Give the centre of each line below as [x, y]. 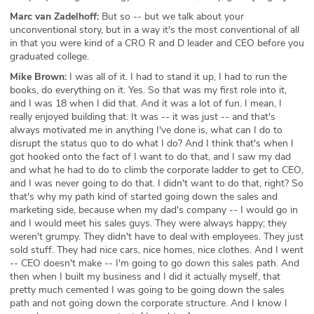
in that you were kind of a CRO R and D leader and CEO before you [157, 43]
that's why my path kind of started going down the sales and [144, 197]
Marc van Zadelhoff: [54, 17]
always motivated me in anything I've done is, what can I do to [146, 130]
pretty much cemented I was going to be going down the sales [147, 290]
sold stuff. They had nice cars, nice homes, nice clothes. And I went [157, 250]
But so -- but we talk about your [171, 17]
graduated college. [49, 57]
